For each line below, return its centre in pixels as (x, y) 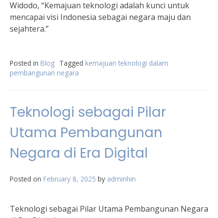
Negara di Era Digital (79, 153)
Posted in (25, 63)
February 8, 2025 (70, 179)
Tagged (72, 63)
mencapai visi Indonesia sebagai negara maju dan (100, 17)
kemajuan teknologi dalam (127, 63)
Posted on (27, 179)
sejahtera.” (29, 29)
